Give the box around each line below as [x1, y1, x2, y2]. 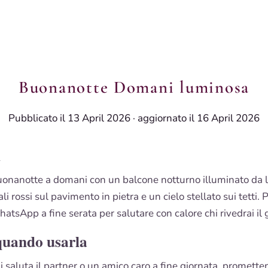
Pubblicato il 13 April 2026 [8, 111, 130, 125]
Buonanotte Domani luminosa [19, 77, 249, 98]
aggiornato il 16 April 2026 [138, 111, 260, 125]
